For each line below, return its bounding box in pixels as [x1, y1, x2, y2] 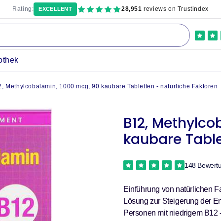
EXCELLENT [38, 6, 73, 12]
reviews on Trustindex [142, 5, 209, 12]
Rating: [12, 5, 34, 12]
